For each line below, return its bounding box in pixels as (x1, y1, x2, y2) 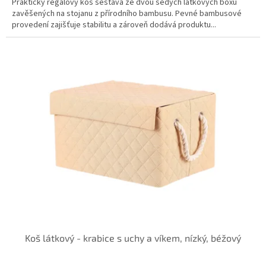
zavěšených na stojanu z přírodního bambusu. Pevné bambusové (12, 7, 242, 20)
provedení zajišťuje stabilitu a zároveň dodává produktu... (12, 18, 216, 31)
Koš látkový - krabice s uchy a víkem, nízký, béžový (25, 232, 241, 243)
